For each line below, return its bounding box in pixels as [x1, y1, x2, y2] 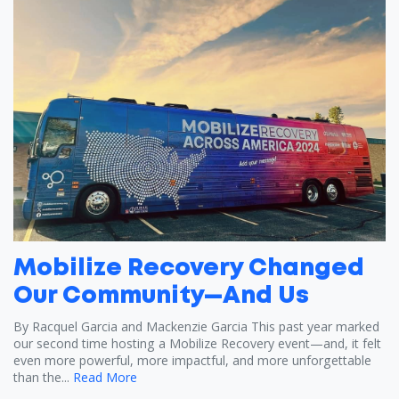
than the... [13, 369, 69, 387]
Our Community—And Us [13, 286, 309, 308]
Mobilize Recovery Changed [13, 258, 364, 281]
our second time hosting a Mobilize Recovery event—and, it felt [13, 335, 381, 353]
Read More [73, 369, 137, 387]
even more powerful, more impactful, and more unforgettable [13, 352, 371, 370]
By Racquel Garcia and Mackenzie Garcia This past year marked [13, 318, 379, 336]
